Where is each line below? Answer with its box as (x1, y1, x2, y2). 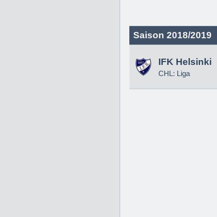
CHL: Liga (158, 69, 190, 77)
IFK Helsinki (158, 57, 212, 67)
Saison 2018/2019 (133, 30, 212, 40)
